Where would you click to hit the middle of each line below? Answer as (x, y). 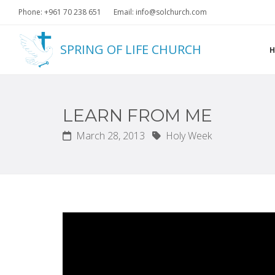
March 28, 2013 (109, 136)
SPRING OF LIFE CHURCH (131, 49)
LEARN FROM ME (137, 115)
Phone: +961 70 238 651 (60, 12)
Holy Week (188, 136)
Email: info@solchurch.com (160, 12)
